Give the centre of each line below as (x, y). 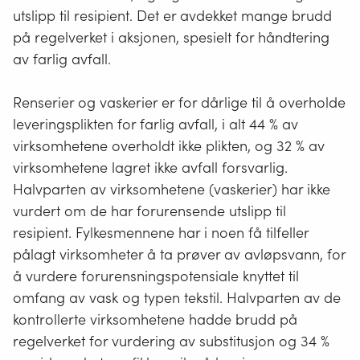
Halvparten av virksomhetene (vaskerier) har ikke (172, 189)
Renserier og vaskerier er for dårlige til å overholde (179, 102)
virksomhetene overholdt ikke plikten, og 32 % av (169, 145)
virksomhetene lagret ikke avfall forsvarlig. (150, 167)
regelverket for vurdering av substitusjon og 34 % (171, 341)
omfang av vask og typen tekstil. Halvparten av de (177, 297)
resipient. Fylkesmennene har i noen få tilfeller (161, 232)
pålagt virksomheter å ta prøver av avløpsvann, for (179, 254)
